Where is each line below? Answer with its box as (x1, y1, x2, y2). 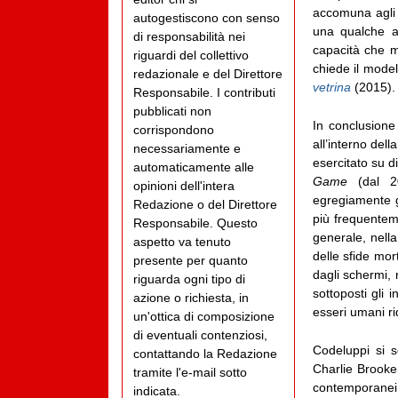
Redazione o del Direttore (133, 197, 277, 212)
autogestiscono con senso (133, 11, 280, 26)
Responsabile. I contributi (133, 85, 275, 100)
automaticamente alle (133, 160, 254, 175)
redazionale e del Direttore (133, 67, 283, 82)
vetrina (312, 79, 351, 94)
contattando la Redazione (133, 346, 277, 362)
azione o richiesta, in (133, 291, 249, 306)
